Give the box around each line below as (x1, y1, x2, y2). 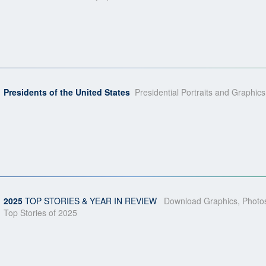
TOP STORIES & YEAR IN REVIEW (23, 195, 159, 207)
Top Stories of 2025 (4, 207, 77, 218)
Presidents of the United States (4, 86, 130, 98)
